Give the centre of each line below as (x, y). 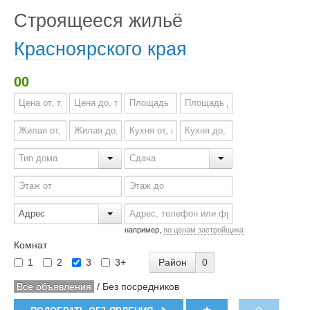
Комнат (30, 245)
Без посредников (141, 286)
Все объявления (54, 286)
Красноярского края (100, 49)
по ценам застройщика (203, 230)
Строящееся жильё (98, 20)
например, (144, 230)
